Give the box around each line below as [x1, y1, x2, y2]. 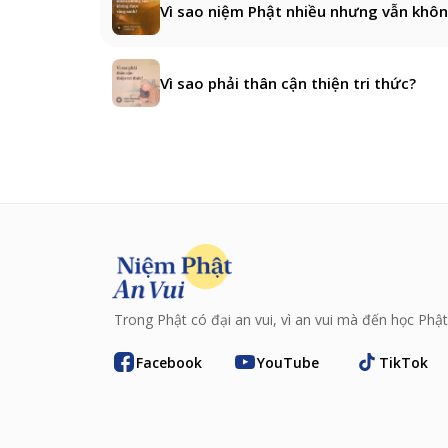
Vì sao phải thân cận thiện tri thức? [160, 72, 416, 93]
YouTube [257, 352, 320, 372]
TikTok [378, 352, 428, 372]
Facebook [136, 352, 202, 372]
